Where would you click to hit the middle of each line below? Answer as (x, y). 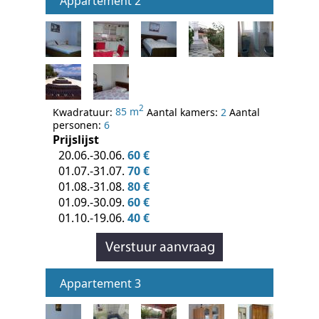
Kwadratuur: (84, 112)
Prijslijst (76, 140)
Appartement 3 (100, 284)
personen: (78, 125)
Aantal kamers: (182, 112)
